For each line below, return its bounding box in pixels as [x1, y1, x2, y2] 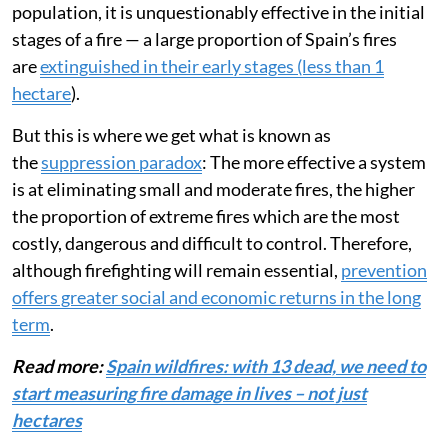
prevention [341, 259, 427, 282]
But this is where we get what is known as [12, 124, 331, 147]
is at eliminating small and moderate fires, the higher [12, 178, 415, 201]
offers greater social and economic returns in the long [12, 286, 421, 309]
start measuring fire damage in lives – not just [12, 382, 367, 405]
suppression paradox [41, 151, 202, 174]
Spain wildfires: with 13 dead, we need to [106, 355, 426, 378]
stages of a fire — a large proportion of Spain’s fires [12, 28, 397, 51]
